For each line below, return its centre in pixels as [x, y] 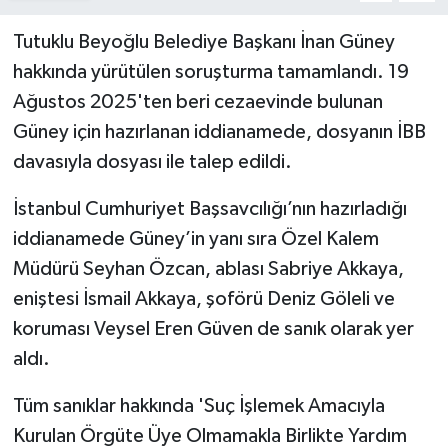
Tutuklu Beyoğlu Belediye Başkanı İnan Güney [203, 42]
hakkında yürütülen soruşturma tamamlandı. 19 [210, 72]
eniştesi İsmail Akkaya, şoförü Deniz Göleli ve [203, 299]
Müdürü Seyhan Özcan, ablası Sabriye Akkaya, [208, 269]
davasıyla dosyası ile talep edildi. [152, 162]
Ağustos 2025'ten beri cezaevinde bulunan [197, 102]
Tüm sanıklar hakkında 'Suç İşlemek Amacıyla [198, 406]
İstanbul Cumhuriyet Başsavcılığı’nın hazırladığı [209, 209]
